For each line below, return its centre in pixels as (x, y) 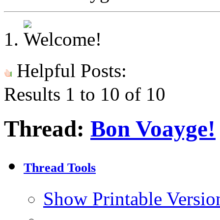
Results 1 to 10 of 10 (85, 94)
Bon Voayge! (153, 129)
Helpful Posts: (69, 70)
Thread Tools (60, 168)
